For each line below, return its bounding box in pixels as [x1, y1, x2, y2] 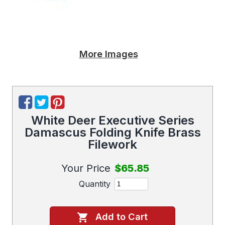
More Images [79, 48, 138, 60]
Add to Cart [95, 210, 148, 222]
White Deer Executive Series [31, 113, 194, 128]
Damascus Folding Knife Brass [24, 125, 201, 140]
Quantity [79, 179, 110, 189]
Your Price [61, 162, 110, 174]
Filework [88, 137, 137, 152]
